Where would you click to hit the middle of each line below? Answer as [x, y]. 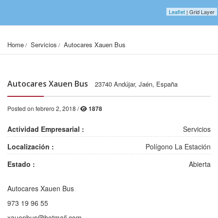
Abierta [200, 164]
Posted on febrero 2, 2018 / [44, 108]
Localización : [31, 146]
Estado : [21, 164]
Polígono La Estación [178, 146]
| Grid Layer [200, 11]
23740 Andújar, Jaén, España [136, 84]
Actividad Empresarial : [46, 129]
